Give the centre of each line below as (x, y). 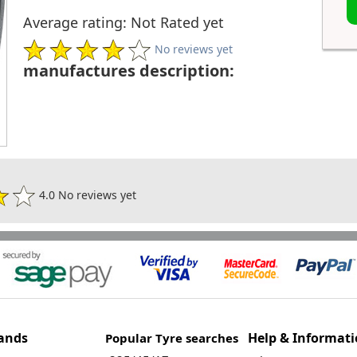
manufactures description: (129, 71)
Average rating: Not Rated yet (124, 23)
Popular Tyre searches (172, 338)
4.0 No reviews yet (86, 195)
